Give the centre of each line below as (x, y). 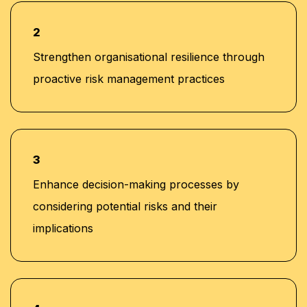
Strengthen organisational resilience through (149, 57)
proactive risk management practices (129, 78)
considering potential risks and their (125, 206)
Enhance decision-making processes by (136, 184)
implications (63, 228)
